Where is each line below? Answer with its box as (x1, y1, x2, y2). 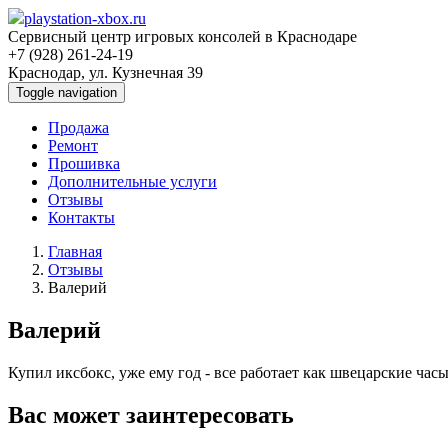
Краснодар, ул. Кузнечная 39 (8, 64, 203, 81)
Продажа (48, 119, 109, 136)
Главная (48, 243, 102, 260)
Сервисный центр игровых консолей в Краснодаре (8, 28, 357, 45)
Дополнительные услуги (48, 173, 217, 190)
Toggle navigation (16, 85, 117, 100)
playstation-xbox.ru (24, 10, 146, 27)
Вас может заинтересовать (8, 401, 294, 428)
